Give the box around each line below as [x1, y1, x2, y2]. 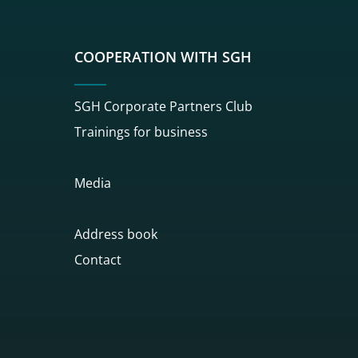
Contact [74, 250, 121, 268]
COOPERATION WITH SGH [74, 47, 252, 66]
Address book [74, 225, 157, 243]
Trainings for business [74, 122, 208, 141]
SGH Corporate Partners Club [74, 97, 253, 115]
